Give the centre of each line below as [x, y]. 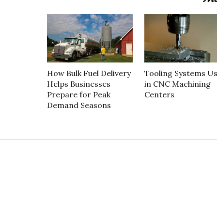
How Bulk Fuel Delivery [89, 73]
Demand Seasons [79, 105]
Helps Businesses [79, 84]
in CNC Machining [177, 84]
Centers [159, 94]
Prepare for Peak [79, 94]
